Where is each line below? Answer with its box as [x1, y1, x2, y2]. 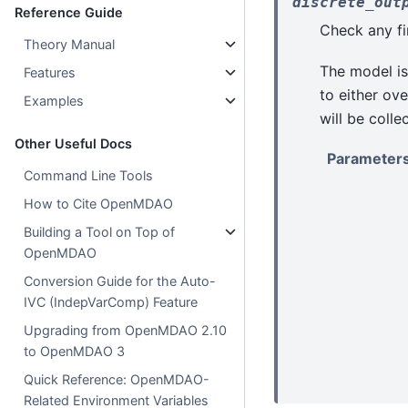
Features [24, 64, 76, 80]
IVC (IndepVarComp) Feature [24, 293, 199, 310]
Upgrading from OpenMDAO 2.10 [24, 321, 228, 338]
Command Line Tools [24, 167, 154, 183]
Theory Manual [24, 36, 116, 52]
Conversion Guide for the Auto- [24, 272, 217, 289]
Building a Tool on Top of [24, 223, 176, 240]
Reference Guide [15, 4, 123, 20]
